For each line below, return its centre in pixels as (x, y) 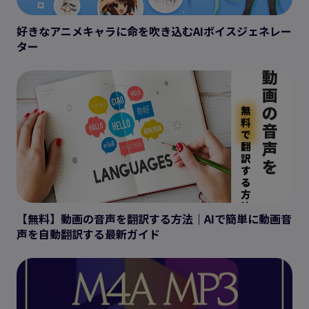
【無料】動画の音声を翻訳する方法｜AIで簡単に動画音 (154, 218)
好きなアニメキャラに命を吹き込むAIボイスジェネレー (154, 31)
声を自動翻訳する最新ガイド (88, 233)
